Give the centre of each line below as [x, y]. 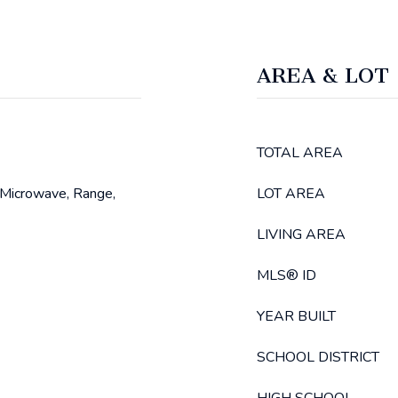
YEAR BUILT [296, 316]
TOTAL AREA [300, 153]
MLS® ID [287, 275]
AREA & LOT [323, 76]
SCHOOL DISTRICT [318, 357]
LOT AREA [291, 194]
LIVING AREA [301, 235]
